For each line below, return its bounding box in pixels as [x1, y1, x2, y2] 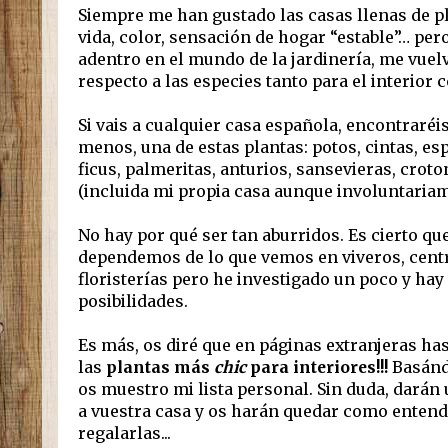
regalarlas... [78, 423, 179, 444]
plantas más [106, 357, 214, 378]
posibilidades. [78, 291, 188, 312]
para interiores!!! [246, 357, 388, 378]
